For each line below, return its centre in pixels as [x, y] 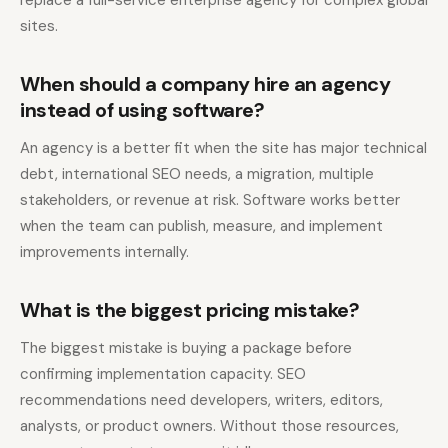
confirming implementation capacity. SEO [163, 374]
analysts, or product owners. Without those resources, [209, 426]
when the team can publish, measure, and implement [201, 226]
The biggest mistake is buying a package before [186, 348]
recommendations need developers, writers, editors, [201, 400]
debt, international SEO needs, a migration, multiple [197, 174]
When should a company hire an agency [205, 84]
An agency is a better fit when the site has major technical [223, 148]
